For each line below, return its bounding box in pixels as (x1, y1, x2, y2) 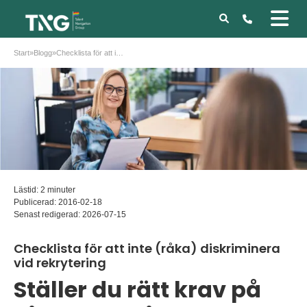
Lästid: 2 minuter (14, 185, 75, 195)
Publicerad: (14, 197, 58, 208)
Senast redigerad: (14, 210, 82, 220)
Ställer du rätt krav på (14, 274, 261, 306)
